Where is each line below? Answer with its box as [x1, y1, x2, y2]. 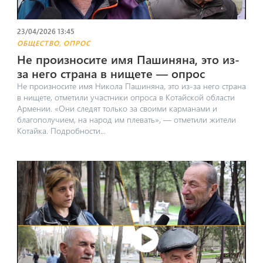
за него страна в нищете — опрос [16, 65, 205, 81]
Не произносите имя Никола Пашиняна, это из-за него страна [16, 80, 246, 92]
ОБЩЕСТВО [16, 38, 59, 48]
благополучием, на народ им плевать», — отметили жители [16, 113, 236, 125]
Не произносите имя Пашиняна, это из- [16, 50, 240, 67]
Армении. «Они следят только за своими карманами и [16, 102, 217, 114]
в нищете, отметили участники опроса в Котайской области [16, 91, 235, 103]
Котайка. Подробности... [16, 124, 106, 136]
